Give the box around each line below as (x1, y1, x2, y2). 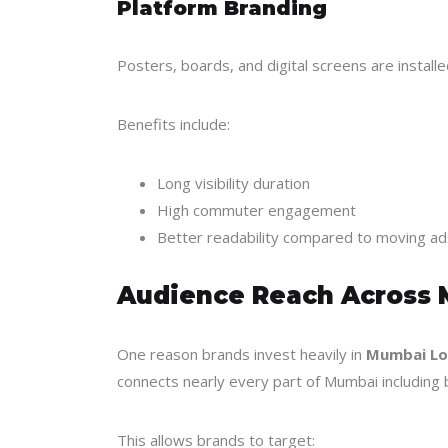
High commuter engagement (157, 200, 356, 220)
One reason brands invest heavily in (117, 344, 366, 364)
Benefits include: (117, 114, 230, 134)
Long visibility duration (157, 173, 310, 193)
